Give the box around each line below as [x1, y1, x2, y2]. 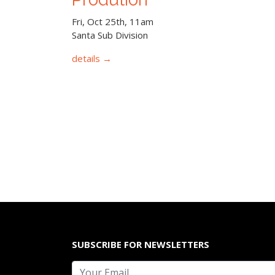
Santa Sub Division [72, 29, 148, 42]
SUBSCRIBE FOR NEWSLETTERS [72, 238, 209, 250]
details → [72, 52, 112, 65]
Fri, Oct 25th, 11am [72, 15, 153, 28]
